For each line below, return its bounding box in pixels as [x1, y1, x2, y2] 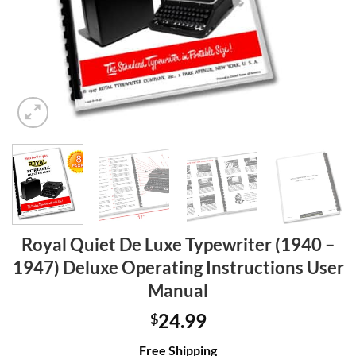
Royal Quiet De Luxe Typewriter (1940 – [21, 234, 335, 256]
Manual [148, 280, 208, 302]
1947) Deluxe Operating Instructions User [12, 257, 344, 279]
